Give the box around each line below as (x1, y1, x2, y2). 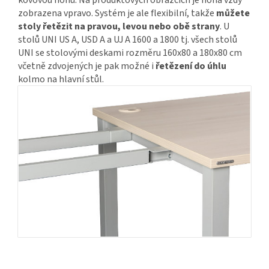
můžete (216, 6, 250, 20)
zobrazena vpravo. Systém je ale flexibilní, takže (18, 6, 216, 20)
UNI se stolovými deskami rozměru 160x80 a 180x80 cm (18, 46, 242, 59)
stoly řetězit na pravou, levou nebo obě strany (18, 19, 220, 33)
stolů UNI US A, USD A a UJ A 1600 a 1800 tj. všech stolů (18, 32, 237, 46)
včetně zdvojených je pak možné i (18, 59, 156, 73)
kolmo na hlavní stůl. (18, 72, 104, 86)
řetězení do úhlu (156, 59, 226, 73)
